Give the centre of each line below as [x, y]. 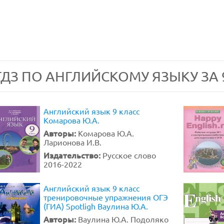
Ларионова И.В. [72, 142]
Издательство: [73, 155]
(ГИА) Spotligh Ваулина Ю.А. [96, 206]
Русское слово [129, 155]
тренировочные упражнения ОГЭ [106, 197]
